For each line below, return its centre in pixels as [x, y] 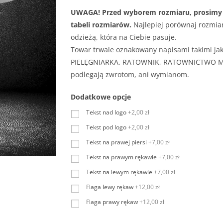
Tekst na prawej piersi [116, 142]
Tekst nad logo [106, 112]
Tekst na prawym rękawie [121, 157]
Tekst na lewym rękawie [119, 172]
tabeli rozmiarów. [101, 25]
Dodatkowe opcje [101, 97]
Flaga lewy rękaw [110, 187]
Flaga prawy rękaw [112, 202]
